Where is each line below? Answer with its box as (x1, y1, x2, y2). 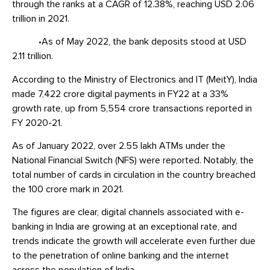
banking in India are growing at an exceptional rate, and (12, 222, 237, 232)
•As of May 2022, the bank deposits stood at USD (12, 37, 246, 47)
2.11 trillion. (12, 51, 53, 61)
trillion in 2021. (12, 13, 69, 24)
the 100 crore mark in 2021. (12, 184, 124, 195)
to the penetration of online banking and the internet (12, 251, 229, 261)
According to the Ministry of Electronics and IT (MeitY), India (12, 74, 257, 84)
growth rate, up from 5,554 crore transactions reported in (12, 103, 252, 113)
